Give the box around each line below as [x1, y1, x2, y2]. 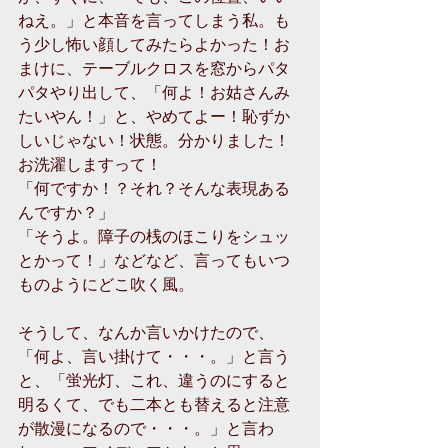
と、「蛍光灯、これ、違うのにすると [18, 369, 290, 391]
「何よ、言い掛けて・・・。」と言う [18, 345, 290, 367]
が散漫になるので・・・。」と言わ [18, 417, 274, 439]
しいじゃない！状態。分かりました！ [18, 129, 290, 151]
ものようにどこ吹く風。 [18, 273, 198, 295]
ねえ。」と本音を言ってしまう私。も [18, 9, 290, 31]
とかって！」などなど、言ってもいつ [18, 249, 290, 271]
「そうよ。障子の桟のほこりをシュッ [18, 225, 290, 247]
